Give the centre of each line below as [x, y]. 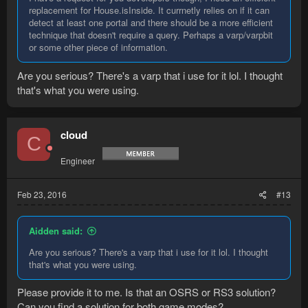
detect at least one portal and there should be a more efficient [151, 23]
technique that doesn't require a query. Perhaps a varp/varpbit [151, 35]
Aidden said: [56, 230]
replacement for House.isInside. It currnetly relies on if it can [149, 10]
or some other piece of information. [98, 47]
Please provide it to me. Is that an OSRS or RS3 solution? [146, 292]
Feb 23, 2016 [42, 194]
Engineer [78, 160]
